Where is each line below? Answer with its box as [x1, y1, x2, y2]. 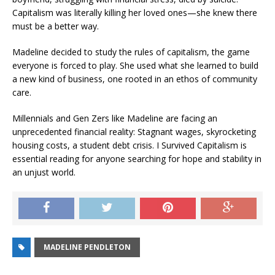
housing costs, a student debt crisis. [12, 139, 157, 151]
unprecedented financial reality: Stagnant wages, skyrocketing [12, 125, 256, 137]
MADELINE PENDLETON [44, 241, 131, 252]
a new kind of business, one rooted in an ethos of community [12, 72, 257, 85]
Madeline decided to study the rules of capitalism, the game [12, 45, 250, 58]
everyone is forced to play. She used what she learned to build [12, 59, 258, 71]
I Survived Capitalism [157, 139, 238, 151]
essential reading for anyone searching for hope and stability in [12, 152, 261, 165]
